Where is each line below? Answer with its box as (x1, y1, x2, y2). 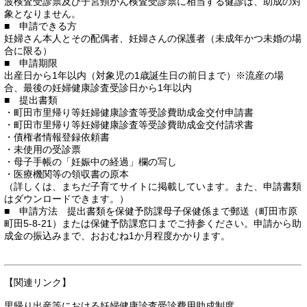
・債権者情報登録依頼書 (4, 132, 110, 143)
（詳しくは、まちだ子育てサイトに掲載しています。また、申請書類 (4, 181, 302, 193)
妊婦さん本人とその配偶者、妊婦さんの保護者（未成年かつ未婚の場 (4, 33, 302, 45)
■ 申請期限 (4, 58, 58, 69)
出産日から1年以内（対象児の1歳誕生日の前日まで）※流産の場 (4, 70, 284, 82)
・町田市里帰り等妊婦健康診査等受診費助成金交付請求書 (4, 119, 254, 131)
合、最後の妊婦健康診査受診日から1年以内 (4, 82, 192, 94)
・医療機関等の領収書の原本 (4, 169, 129, 180)
